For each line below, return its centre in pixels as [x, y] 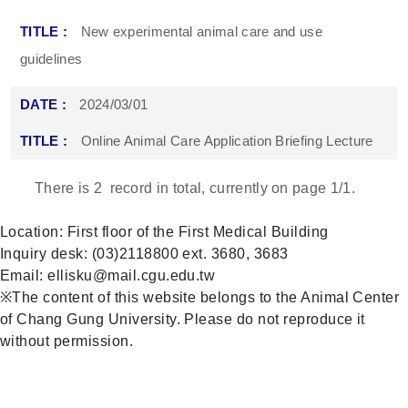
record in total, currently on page [218, 188]
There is [64, 188]
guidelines [51, 58]
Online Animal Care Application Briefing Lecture [227, 140]
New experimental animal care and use [202, 31]
